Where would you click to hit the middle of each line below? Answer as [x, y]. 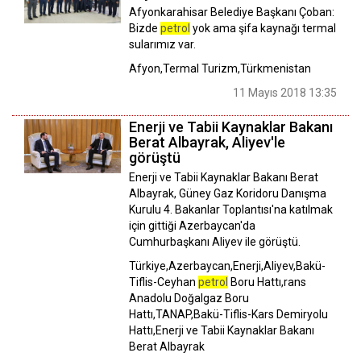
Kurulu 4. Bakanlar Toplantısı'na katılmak [231, 209]
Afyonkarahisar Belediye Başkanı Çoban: [232, 12]
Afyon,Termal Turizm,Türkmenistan [220, 68]
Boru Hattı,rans [267, 282]
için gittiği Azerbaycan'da [192, 225]
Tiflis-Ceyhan [164, 282]
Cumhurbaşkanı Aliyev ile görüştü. [215, 241]
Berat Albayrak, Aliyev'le [207, 142]
